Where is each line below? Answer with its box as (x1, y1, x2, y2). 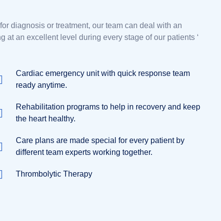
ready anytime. (16, 81, 68, 89)
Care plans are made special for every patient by (16, 136, 185, 145)
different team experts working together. (16, 148, 153, 156)
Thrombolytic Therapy (16, 170, 93, 178)
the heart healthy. (16, 114, 76, 123)
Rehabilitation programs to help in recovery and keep (16, 103, 201, 111)
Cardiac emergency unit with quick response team (16, 69, 190, 77)
